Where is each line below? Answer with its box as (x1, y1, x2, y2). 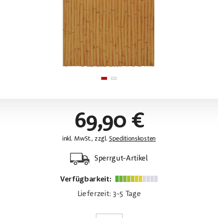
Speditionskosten (109, 135, 156, 142)
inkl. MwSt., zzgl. (62, 135, 109, 142)
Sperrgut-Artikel (92, 155, 148, 163)
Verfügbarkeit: (59, 176, 113, 184)
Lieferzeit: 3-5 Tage (77, 190, 141, 199)
